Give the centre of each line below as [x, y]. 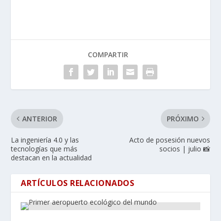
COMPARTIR [108, 54]
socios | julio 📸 [184, 148]
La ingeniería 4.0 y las [45, 140]
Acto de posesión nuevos [169, 140]
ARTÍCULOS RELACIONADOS [78, 183]
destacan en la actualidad [52, 157]
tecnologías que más [44, 148]
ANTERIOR [40, 118]
